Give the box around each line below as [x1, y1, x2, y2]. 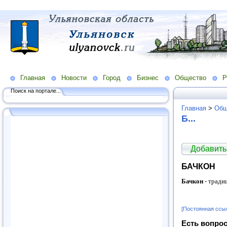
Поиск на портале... [11, 87, 61, 94]
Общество [175, 73, 206, 82]
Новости [61, 73, 87, 82]
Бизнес [137, 73, 159, 82]
